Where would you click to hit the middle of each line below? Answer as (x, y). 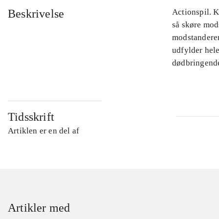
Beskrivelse (36, 14)
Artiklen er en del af (44, 131)
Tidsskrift (31, 117)
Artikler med (39, 208)
